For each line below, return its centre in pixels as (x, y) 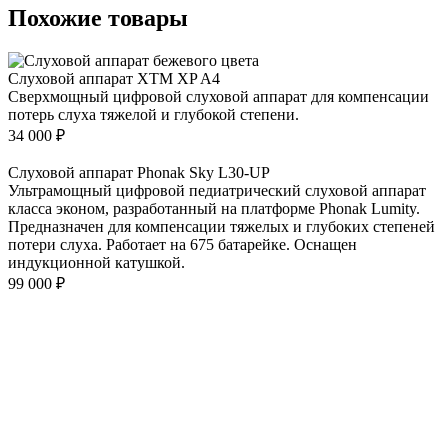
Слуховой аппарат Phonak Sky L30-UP (139, 173)
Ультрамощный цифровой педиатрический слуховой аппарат (217, 191)
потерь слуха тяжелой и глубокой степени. (153, 115)
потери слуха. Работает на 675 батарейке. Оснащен (182, 245)
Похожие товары (98, 18)
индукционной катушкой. (96, 263)
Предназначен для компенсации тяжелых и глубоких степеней (221, 227)
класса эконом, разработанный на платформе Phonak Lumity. (214, 209)
